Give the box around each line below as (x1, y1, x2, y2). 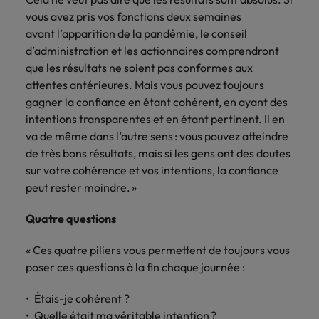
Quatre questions (26, 211, 118, 226)
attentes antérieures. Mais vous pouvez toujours (26, 78, 264, 92)
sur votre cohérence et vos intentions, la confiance (26, 163, 278, 177)
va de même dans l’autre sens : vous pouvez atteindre (26, 129, 288, 143)
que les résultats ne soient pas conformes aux (26, 61, 253, 75)
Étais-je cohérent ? (34, 291, 132, 305)
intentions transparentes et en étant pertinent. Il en (26, 112, 285, 126)
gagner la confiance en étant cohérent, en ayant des (26, 95, 288, 109)
